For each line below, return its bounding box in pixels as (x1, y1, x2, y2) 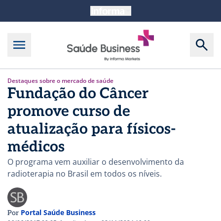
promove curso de (7, 102, 130, 120)
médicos (7, 138, 65, 156)
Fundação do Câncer (7, 84, 148, 103)
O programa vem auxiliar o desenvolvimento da (7, 156, 184, 167)
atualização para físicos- (7, 120, 176, 138)
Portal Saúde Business (21, 207, 96, 217)
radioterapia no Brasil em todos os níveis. (7, 168, 162, 179)
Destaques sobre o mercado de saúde (7, 76, 113, 85)
